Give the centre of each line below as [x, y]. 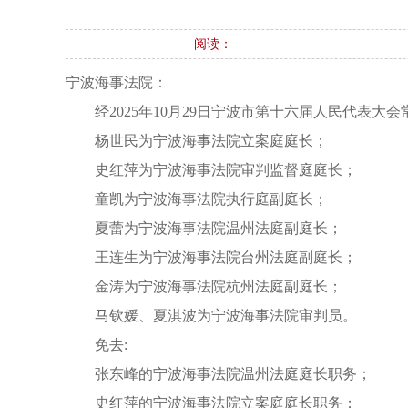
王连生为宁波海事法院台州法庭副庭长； [226, 257]
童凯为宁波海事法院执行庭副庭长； [211, 199]
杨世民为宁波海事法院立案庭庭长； [211, 141]
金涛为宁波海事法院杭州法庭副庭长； [219, 286]
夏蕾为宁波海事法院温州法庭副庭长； [219, 228]
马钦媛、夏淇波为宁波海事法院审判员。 [226, 316]
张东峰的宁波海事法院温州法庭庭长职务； [233, 374]
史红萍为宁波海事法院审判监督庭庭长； [226, 170]
